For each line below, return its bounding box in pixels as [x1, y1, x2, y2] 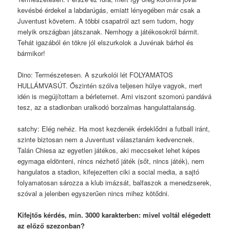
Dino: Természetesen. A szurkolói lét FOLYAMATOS [17, 70, 174, 80]
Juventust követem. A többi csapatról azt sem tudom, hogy [17, 16, 195, 26]
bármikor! [17, 48, 46, 58]
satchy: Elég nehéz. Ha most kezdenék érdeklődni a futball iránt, [17, 124, 210, 134]
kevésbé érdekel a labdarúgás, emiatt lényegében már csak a [17, 5, 201, 15]
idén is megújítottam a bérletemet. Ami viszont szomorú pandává [17, 91, 212, 102]
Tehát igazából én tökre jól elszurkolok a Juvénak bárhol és [17, 37, 194, 47]
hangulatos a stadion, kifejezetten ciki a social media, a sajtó [17, 167, 200, 177]
